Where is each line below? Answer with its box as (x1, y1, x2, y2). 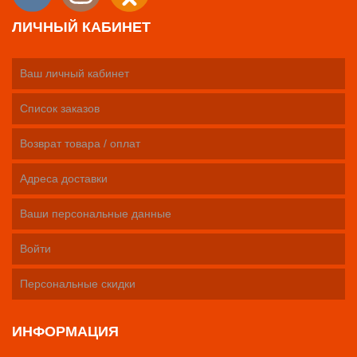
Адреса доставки (20, 171, 108, 185)
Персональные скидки (20, 277, 135, 290)
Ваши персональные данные (20, 206, 171, 220)
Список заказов (20, 101, 100, 115)
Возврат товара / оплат (20, 136, 140, 150)
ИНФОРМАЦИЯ (12, 323, 119, 339)
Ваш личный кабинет (20, 66, 129, 80)
